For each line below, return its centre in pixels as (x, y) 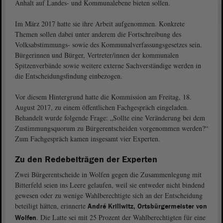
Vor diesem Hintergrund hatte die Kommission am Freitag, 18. (103, 97)
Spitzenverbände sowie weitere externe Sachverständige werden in (108, 65)
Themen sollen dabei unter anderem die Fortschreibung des (98, 34)
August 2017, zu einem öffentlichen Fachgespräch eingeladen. (102, 107)
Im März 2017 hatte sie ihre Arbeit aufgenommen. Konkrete (100, 24)
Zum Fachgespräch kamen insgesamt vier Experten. (88, 139)
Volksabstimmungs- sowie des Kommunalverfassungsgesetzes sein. (109, 45)
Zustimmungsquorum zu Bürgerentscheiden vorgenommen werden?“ (111, 128)
